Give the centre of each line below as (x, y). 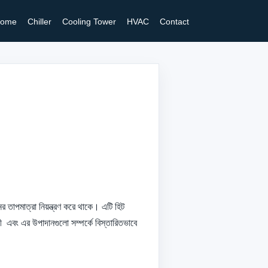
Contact (174, 21)
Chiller (39, 21)
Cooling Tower (89, 21)
